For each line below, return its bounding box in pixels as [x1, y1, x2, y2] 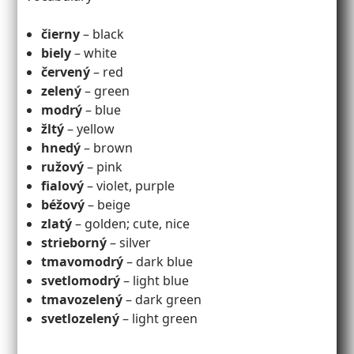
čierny [41, 24, 81, 43]
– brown [81, 138, 134, 156]
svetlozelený [41, 309, 120, 327]
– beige [85, 195, 131, 213]
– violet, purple [84, 176, 175, 194]
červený [41, 62, 91, 81]
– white [71, 43, 118, 62]
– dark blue [123, 252, 194, 270]
